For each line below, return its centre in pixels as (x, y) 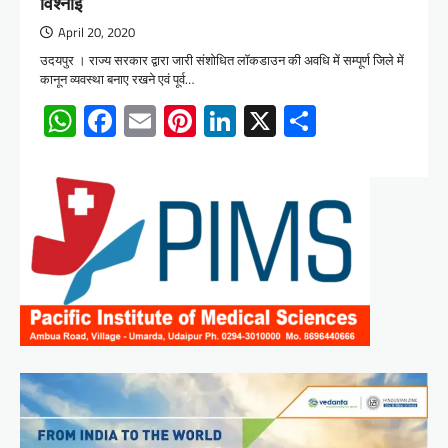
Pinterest (257, 121)
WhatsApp (146, 121)
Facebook (180, 121)
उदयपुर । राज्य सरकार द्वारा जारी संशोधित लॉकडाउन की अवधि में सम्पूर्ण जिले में (222, 60)
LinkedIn (292, 121)
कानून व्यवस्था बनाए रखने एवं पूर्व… (117, 79)
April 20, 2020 (96, 33)
